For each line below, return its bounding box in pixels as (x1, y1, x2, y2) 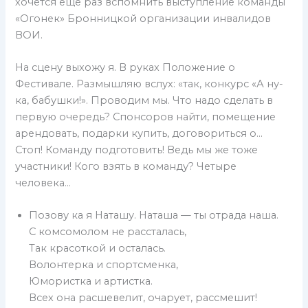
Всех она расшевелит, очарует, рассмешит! (29, 291, 258, 305)
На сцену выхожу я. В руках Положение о (15, 60, 236, 74)
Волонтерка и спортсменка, (29, 258, 179, 272)
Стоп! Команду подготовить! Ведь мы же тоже (15, 143, 258, 156)
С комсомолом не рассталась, (29, 225, 187, 239)
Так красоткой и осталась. (29, 242, 166, 255)
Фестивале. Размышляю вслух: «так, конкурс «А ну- (15, 77, 284, 90)
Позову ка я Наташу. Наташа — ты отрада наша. (29, 209, 279, 222)
